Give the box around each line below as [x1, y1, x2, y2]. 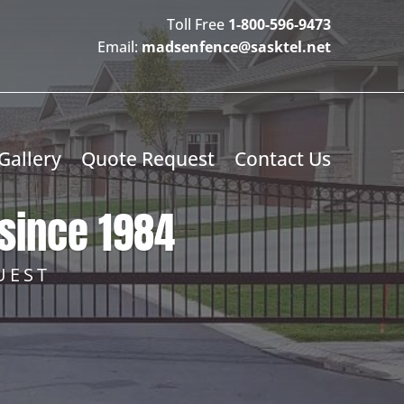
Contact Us [234, 146, 332, 171]
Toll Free [167, 14, 229, 34]
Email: [97, 37, 142, 57]
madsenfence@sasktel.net [142, 37, 332, 57]
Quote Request [81, 146, 216, 171]
